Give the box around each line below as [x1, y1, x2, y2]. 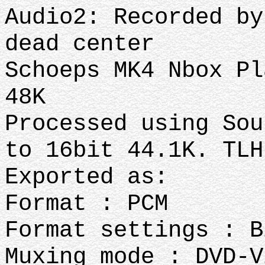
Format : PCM [5, 190, 168, 217]
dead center [5, 31, 154, 57]
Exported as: [5, 164, 182, 190]
